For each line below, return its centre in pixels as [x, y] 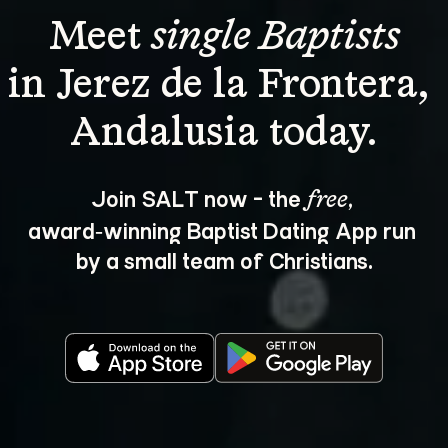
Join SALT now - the [198, 197]
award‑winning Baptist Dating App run [224, 229]
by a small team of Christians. [224, 259]
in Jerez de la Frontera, [224, 86]
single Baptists [275, 38]
